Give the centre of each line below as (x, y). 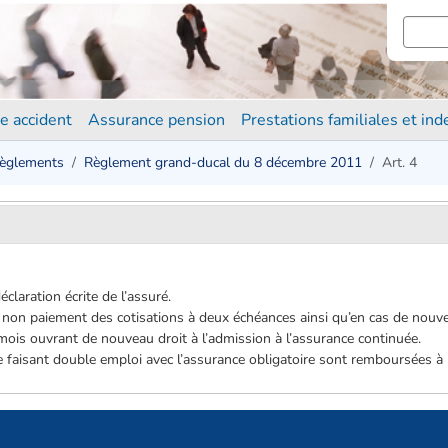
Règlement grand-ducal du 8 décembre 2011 (223, 162)
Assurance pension (156, 120)
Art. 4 (399, 162)
